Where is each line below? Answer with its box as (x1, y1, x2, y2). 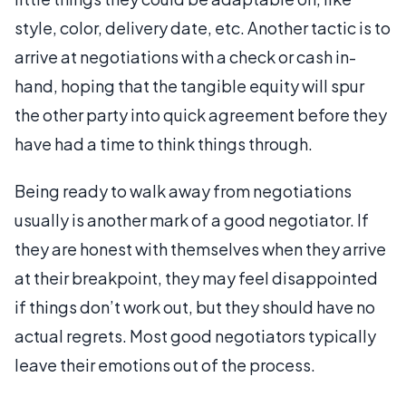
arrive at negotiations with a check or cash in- (14, 45, 356, 67)
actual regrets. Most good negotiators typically (14, 324, 376, 346)
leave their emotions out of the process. (14, 353, 315, 375)
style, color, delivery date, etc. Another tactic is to (14, 16, 391, 38)
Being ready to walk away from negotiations (14, 179, 352, 201)
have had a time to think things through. (14, 132, 313, 154)
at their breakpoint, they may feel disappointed (14, 266, 378, 288)
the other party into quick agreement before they (14, 103, 387, 125)
